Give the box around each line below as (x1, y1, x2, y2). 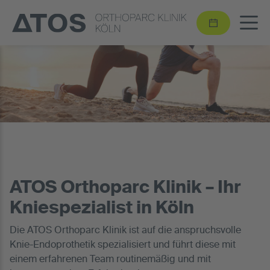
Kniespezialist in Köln (10, 200, 194, 218)
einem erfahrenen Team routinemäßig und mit (10, 254, 211, 265)
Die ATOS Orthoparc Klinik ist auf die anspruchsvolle (10, 225, 241, 236)
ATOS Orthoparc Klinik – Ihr (10, 180, 241, 197)
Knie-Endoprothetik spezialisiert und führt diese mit (10, 240, 236, 250)
